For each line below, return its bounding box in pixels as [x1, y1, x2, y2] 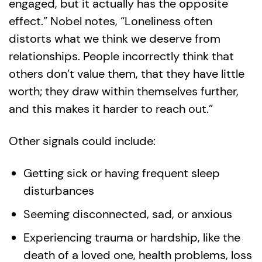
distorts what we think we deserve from [9, 31, 220, 46]
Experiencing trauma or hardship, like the [23, 230, 240, 245]
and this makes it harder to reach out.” [9, 101, 213, 116]
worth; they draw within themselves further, [9, 84, 239, 99]
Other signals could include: [9, 133, 156, 149]
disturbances [23, 183, 94, 198]
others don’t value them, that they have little [9, 66, 244, 81]
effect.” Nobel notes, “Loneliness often [9, 13, 212, 29]
